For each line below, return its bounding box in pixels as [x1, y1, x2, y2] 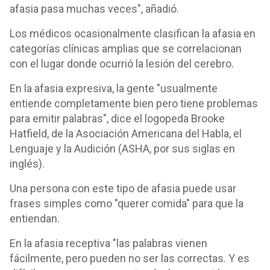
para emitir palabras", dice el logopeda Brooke [10, 112, 225, 125]
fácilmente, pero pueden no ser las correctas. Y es [10, 252, 250, 265]
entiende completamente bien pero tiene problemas [10, 97, 258, 110]
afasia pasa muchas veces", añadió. [10, 2, 179, 15]
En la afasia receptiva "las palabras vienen [10, 237, 207, 250]
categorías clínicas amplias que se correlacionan [10, 42, 242, 55]
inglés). [10, 157, 45, 170]
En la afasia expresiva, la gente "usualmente [10, 82, 218, 95]
